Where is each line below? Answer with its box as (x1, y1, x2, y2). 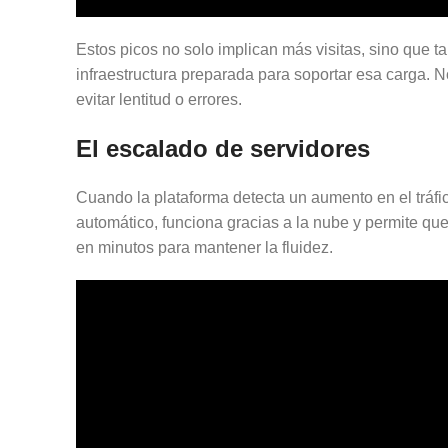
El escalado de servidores (76, 135, 370, 162)
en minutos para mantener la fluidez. (76, 239, 333, 256)
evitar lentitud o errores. (76, 91, 242, 108)
